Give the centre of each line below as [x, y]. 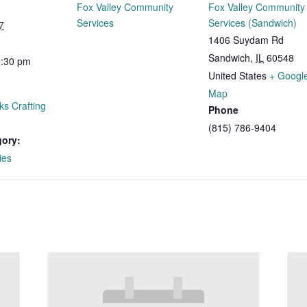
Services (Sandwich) [253, 23]
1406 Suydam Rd [246, 40]
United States [237, 75]
